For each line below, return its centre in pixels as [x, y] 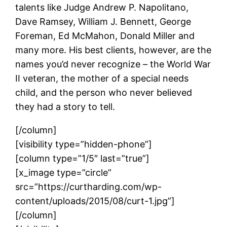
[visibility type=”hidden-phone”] [84, 144]
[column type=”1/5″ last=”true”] [83, 158]
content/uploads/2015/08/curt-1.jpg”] [95, 201]
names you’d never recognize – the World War [113, 64]
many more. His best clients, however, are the [113, 50]
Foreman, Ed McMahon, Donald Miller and [105, 35]
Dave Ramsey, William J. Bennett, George [103, 21]
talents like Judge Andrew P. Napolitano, [102, 7]
